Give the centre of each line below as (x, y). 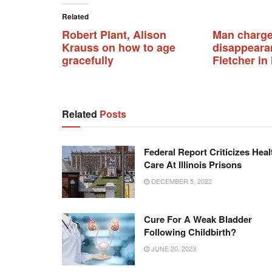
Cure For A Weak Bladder (198, 219)
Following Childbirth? (190, 232)
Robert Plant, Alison (114, 35)
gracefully (88, 60)
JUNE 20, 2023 (173, 249)
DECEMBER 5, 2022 (181, 181)
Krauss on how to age (119, 48)
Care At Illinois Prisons (193, 165)
